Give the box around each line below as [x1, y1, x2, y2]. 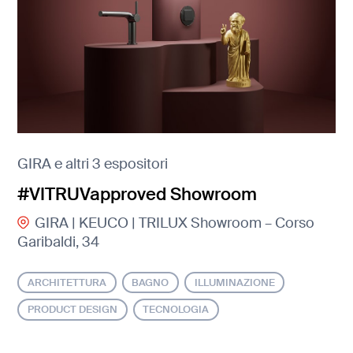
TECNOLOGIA [143, 303, 210, 317]
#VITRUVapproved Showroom [17, 182, 258, 206]
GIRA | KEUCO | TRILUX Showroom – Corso [34, 214, 314, 233]
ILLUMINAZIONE [194, 275, 275, 289]
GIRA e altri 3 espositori [17, 154, 169, 173]
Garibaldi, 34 [17, 232, 100, 252]
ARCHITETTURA [28, 275, 107, 289]
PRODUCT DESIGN [28, 303, 118, 317]
